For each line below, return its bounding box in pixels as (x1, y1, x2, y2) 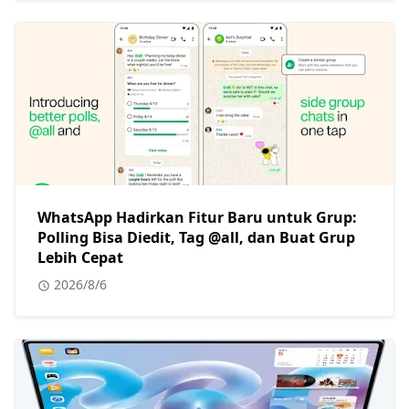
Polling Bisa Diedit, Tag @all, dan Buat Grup (37, 227, 355, 248)
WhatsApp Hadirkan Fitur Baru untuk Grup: (37, 207, 357, 228)
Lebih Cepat (37, 247, 123, 268)
